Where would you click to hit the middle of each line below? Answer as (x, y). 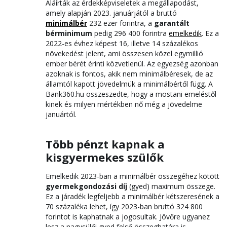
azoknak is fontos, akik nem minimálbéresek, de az (129, 74)
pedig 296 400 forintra (130, 33)
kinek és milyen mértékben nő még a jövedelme (124, 104)
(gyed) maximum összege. (171, 186)
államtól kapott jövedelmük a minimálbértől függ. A (129, 84)
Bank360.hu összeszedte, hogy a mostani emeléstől (131, 94)
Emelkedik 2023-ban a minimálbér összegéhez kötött (133, 176)
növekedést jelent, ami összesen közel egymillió (124, 53)
